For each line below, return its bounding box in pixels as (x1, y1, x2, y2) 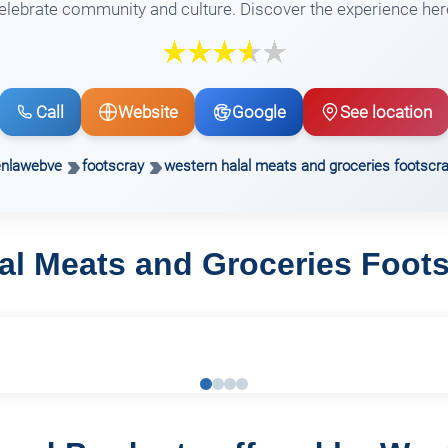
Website (118, 102, 178, 123)
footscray (81, 157, 144, 176)
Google (232, 102, 286, 123)
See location (340, 102, 432, 123)
